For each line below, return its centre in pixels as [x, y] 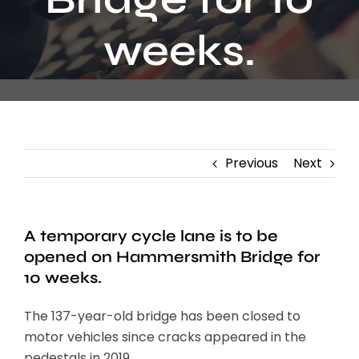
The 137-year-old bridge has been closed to [162, 317]
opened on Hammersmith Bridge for [172, 257]
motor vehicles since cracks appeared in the [165, 337]
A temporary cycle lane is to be [151, 236]
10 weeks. [63, 278]
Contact [46, 16]
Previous [252, 163]
